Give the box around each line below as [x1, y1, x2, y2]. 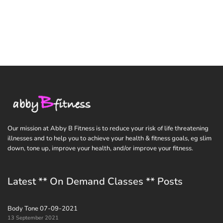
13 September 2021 [7, 214, 59, 222]
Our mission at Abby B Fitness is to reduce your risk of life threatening [7, 123, 209, 133]
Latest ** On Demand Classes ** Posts [7, 174, 183, 188]
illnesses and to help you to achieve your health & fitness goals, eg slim [7, 133, 212, 143]
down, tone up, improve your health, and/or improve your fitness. [7, 143, 193, 153]
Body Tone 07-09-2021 [7, 204, 78, 213]
